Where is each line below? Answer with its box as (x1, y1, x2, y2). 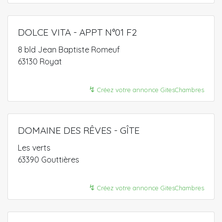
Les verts (18, 143, 51, 153)
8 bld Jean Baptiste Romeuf (18, 45, 120, 55)
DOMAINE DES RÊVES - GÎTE (18, 124, 140, 136)
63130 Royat (18, 56, 62, 66)
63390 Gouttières (18, 155, 79, 165)
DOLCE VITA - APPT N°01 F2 (18, 26, 137, 38)
